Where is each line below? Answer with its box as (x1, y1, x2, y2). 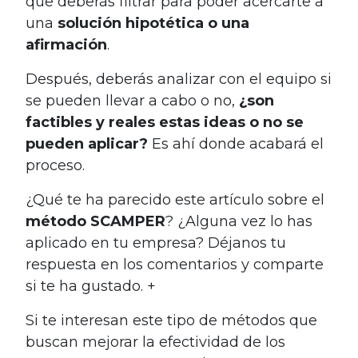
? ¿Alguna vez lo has (165, 213, 312, 231)
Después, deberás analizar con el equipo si (26, 70, 332, 89)
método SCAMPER (26, 213, 165, 231)
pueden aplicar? (26, 135, 148, 153)
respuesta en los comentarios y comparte (26, 256, 324, 274)
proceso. (26, 157, 85, 175)
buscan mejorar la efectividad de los (26, 333, 285, 352)
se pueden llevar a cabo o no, (26, 92, 239, 110)
